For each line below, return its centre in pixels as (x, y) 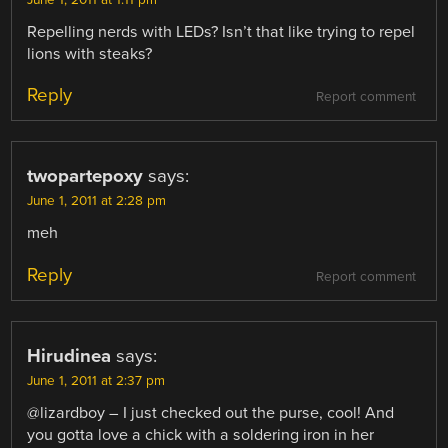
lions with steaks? (90, 54)
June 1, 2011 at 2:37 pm (96, 380)
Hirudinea (69, 355)
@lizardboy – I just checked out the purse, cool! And (211, 412)
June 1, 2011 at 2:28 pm (97, 201)
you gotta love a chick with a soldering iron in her (201, 434)
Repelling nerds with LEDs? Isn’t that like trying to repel (221, 32)
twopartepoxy (85, 176)
